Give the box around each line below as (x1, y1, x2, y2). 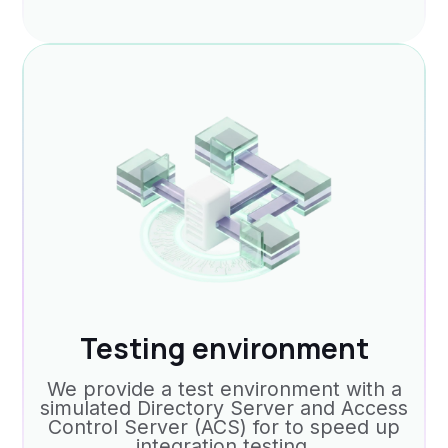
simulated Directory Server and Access (40, 396, 408, 421)
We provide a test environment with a (46, 377, 402, 402)
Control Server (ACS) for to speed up (48, 415, 400, 440)
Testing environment (79, 329, 369, 368)
